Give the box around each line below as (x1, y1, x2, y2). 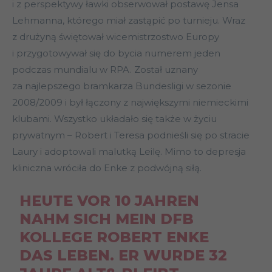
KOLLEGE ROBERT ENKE (19, 228, 209, 246)
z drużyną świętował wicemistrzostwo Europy (12, 31, 219, 43)
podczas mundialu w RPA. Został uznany (12, 64, 198, 76)
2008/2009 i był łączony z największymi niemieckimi (12, 97, 248, 109)
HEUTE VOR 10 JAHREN (19, 192, 199, 210)
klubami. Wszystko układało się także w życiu (12, 113, 217, 125)
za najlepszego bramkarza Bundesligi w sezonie (12, 80, 231, 92)
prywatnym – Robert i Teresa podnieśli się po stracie (12, 129, 250, 141)
